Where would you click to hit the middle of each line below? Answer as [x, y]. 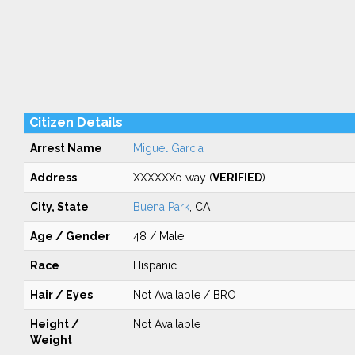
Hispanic [155, 265]
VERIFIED [237, 177]
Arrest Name [66, 148]
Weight [51, 340]
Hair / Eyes [61, 295]
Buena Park [161, 207]
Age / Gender [70, 236]
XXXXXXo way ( [172, 177]
